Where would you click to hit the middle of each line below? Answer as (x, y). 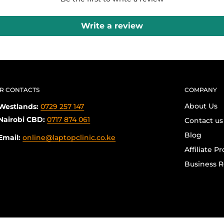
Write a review (112, 25)
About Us (201, 106)
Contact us (203, 120)
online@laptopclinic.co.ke (69, 137)
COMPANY (200, 89)
